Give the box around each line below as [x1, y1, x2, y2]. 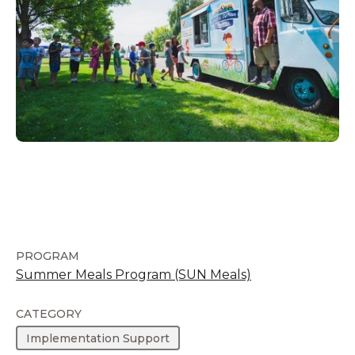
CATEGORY [16, 307, 82, 321]
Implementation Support [26, 330, 170, 345]
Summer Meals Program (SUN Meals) [16, 267, 251, 282]
